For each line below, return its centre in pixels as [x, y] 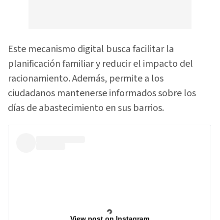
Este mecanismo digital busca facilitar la [91, 49]
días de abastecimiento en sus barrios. [86, 108]
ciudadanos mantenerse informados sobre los [102, 94]
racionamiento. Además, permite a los [86, 79]
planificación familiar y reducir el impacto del [100, 64]
